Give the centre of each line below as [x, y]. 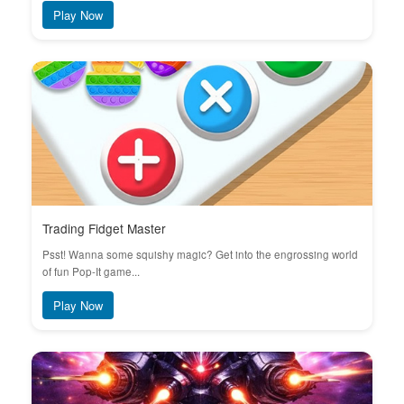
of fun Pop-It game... [91, 271]
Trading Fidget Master [104, 228]
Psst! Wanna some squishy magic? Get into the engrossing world [200, 254]
